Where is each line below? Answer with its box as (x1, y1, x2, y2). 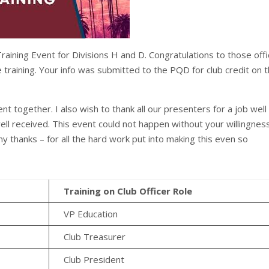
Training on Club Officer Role (64, 185, 193, 198)
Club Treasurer (64, 231, 126, 243)
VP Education (64, 208, 118, 220)
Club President (64, 253, 125, 266)
